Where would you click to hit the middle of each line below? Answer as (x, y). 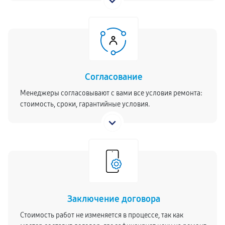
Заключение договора (114, 199)
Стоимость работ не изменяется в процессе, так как (102, 215)
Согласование (114, 77)
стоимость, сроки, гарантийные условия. (85, 104)
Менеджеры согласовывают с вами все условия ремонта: (111, 93)
